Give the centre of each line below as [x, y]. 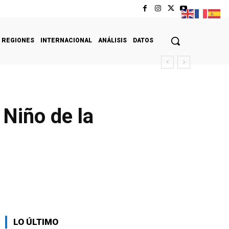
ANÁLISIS [112, 40]
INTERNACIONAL [66, 40]
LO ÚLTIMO [36, 222]
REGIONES [18, 40]
